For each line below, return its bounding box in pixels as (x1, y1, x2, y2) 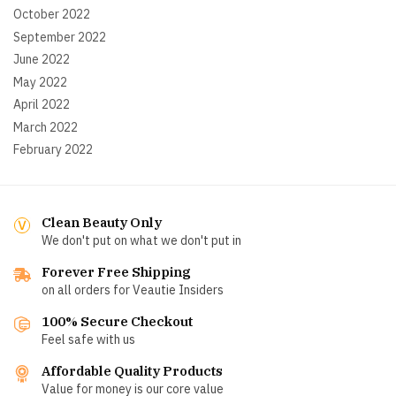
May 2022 (13, 73, 67, 90)
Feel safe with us (42, 331, 135, 348)
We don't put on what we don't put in (42, 232, 241, 249)
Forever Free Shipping (42, 263, 191, 281)
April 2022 (13, 96, 70, 113)
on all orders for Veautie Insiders (42, 282, 224, 299)
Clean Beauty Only (42, 214, 162, 232)
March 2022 (13, 118, 78, 135)
